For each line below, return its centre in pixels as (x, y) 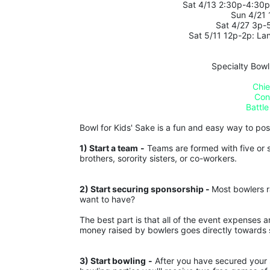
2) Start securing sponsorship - (146, 189)
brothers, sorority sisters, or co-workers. (158, 159)
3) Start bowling (113, 261)
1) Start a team (109, 148)
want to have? (107, 199)
